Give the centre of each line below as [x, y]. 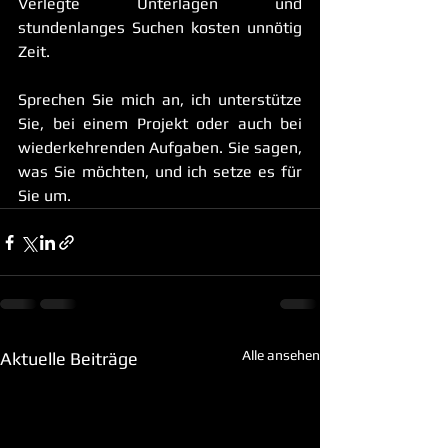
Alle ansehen [281, 355]
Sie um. [44, 196]
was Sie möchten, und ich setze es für [160, 172]
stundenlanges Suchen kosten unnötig [160, 28]
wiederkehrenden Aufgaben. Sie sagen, [160, 148]
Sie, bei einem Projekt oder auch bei [160, 124]
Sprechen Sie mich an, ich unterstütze [160, 100]
